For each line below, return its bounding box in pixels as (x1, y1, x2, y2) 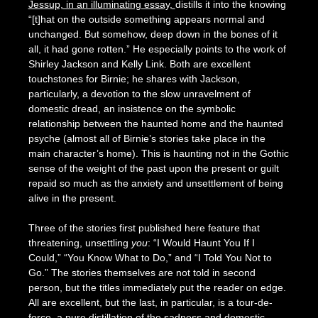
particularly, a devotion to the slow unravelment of (28, 88, 251, 100)
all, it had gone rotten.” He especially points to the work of (28, 43, 286, 55)
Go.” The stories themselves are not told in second (28, 267, 256, 279)
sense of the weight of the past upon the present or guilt (28, 163, 279, 175)
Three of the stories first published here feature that (28, 222, 260, 234)
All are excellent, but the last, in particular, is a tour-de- (28, 297, 273, 309)
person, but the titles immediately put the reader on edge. (28, 282, 286, 294)
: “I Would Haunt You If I (147, 237, 255, 249)
